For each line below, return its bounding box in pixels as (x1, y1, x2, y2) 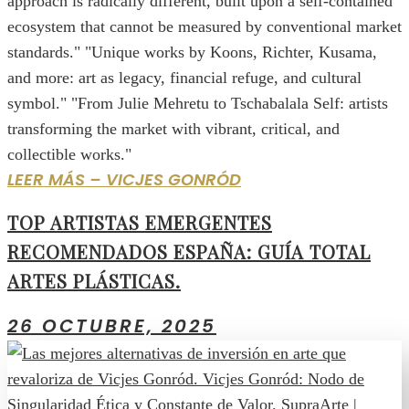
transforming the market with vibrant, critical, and (7, 120, 340, 139)
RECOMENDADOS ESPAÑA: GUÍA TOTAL (7, 239, 371, 265)
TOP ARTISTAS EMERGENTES (7, 210, 272, 236)
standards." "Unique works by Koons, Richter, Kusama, (7, 43, 377, 62)
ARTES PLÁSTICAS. (7, 268, 181, 294)
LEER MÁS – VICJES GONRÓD (7, 168, 241, 192)
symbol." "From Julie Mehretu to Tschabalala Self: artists (7, 94, 388, 113)
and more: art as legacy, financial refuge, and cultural (7, 68, 362, 88)
